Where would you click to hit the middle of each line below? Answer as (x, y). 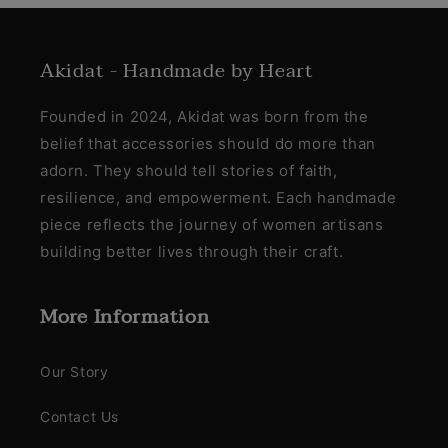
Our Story (74, 372)
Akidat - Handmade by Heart (177, 71)
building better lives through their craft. (192, 252)
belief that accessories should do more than (208, 144)
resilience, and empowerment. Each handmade (218, 198)
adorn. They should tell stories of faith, (189, 171)
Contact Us (79, 417)
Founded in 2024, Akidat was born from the (204, 117)
